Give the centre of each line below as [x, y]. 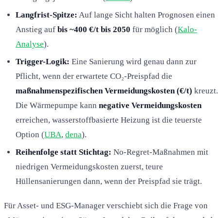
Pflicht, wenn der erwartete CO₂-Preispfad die [94, 76]
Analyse [30, 44]
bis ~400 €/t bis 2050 [94, 29]
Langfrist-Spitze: [46, 15]
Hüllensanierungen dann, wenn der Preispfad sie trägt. [109, 181]
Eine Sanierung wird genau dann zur [133, 61]
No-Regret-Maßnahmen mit [160, 152]
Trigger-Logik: [43, 61]
